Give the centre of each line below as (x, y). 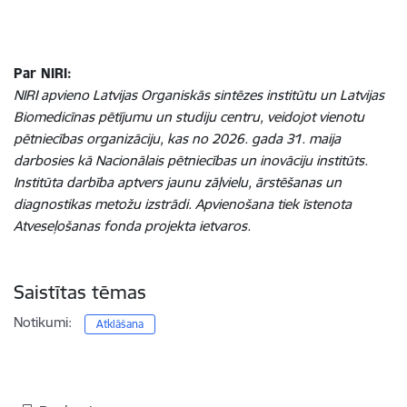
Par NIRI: (43, 73)
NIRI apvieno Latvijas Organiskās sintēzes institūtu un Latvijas (199, 95)
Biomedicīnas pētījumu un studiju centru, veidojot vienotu (189, 117)
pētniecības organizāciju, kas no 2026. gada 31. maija (177, 139)
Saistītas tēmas (80, 292)
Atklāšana (120, 324)
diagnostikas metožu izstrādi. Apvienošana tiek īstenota (183, 204)
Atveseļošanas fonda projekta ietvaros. (132, 226)
